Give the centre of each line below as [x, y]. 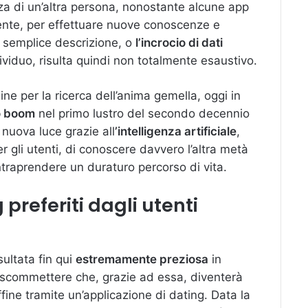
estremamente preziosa [142, 259]
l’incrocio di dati [179, 42]
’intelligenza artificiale [176, 131]
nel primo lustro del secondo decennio [142, 113]
